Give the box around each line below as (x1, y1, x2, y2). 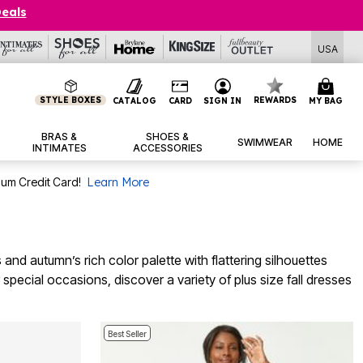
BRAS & (41, 130, 77, 143)
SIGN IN (203, 95, 242, 106)
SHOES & (146, 130, 190, 143)
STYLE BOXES (40, 95, 102, 105)
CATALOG (112, 95, 156, 106)
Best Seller (108, 329, 147, 340)
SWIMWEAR (237, 136, 293, 149)
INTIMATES (32, 142, 87, 155)
